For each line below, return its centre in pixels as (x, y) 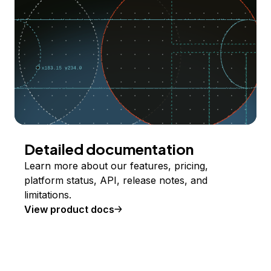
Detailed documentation (109, 149)
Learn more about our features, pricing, (116, 165)
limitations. (48, 194)
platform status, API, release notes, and (116, 180)
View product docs (69, 209)
